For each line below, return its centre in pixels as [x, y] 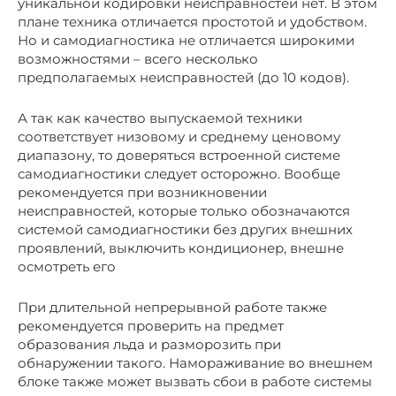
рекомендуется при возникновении [142, 193]
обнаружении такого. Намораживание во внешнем [195, 363]
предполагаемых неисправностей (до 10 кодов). [183, 78]
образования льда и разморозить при [149, 345]
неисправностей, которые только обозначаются [184, 211]
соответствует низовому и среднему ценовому [179, 137]
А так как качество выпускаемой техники [160, 118]
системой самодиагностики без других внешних [185, 230]
